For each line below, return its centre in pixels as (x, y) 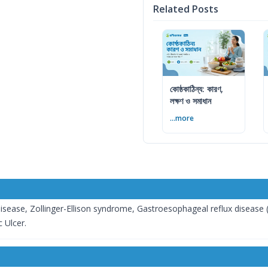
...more (182, 118)
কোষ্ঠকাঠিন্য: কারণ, (197, 89)
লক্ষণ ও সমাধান (191, 101)
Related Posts (186, 9)
